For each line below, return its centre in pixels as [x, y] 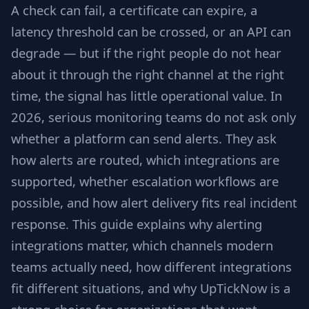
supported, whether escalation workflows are [145, 181]
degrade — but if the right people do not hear [146, 53]
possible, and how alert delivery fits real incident [154, 202]
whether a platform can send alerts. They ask [144, 138]
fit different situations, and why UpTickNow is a [151, 288]
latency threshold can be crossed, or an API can [151, 31]
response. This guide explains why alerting [137, 224]
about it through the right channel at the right [148, 74]
